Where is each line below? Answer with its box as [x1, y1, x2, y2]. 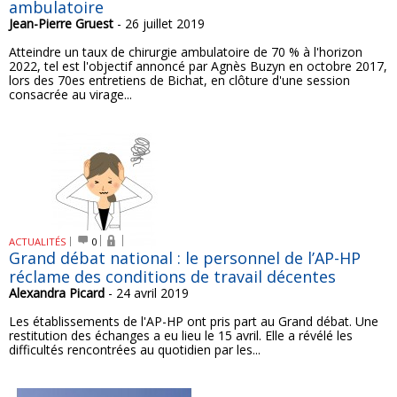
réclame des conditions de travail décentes [9, 266, 336, 287]
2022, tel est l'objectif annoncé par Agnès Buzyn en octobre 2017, [9, 58, 387, 74]
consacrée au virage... [9, 86, 132, 103]
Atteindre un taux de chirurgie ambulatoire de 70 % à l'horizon [9, 43, 362, 60]
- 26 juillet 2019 [113, 15, 205, 32]
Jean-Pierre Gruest [9, 15, 113, 32]
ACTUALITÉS [9, 235, 66, 248]
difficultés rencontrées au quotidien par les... [9, 341, 261, 358]
